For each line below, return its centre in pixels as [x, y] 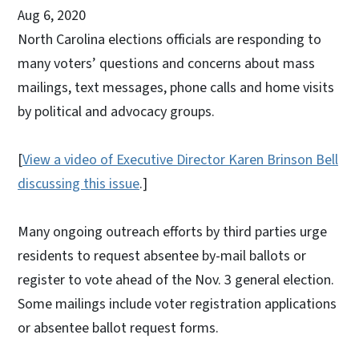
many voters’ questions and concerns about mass [166, 63]
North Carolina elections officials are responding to [169, 39]
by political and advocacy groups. [116, 111]
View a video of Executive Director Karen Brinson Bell [180, 159]
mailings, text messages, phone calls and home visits [176, 87]
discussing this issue [79, 184]
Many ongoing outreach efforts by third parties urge [172, 232]
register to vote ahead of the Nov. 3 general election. [176, 280]
